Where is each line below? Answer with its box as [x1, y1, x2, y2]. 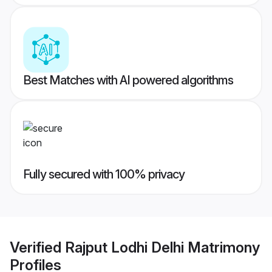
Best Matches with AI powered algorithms [23, 73, 233, 88]
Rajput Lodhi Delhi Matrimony [65, 238, 260, 256]
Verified [10, 238, 65, 256]
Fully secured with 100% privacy [23, 167, 185, 182]
